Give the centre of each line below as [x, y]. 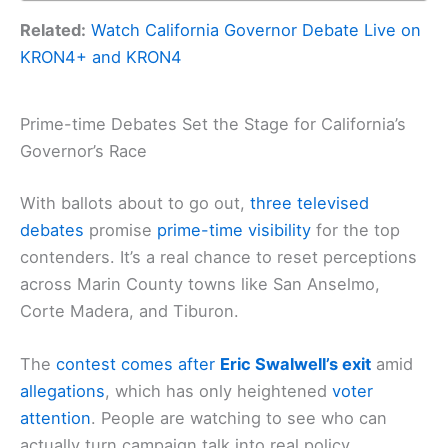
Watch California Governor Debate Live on [256, 30]
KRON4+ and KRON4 [101, 57]
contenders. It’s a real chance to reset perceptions [218, 256]
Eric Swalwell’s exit [295, 363]
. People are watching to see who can [239, 417]
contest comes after [135, 363]
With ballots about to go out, [135, 202]
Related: [53, 30]
